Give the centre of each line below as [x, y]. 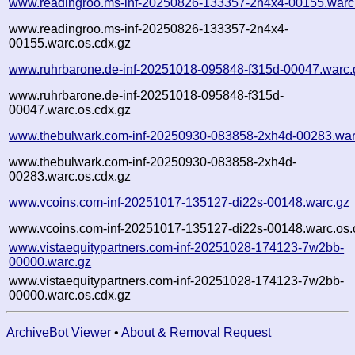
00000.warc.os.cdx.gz [70, 295]
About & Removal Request [196, 332]
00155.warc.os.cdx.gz [70, 43]
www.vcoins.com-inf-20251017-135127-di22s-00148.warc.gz [179, 202]
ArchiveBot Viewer [59, 332]
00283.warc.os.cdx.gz [70, 176]
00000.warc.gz [50, 261]
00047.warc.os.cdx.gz [70, 109]
